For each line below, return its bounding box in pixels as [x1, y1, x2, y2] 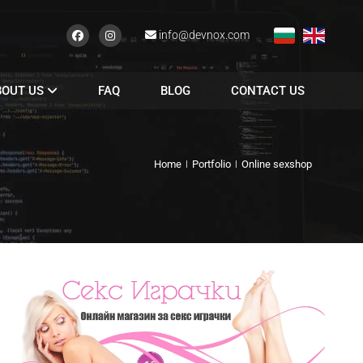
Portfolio [192, 158, 233, 170]
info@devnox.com [158, 28, 250, 42]
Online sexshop [241, 158, 312, 170]
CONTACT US [231, 83, 305, 98]
